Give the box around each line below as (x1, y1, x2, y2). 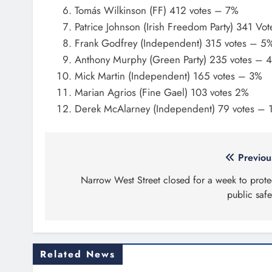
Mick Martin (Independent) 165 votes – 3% (74, 68, 262, 83)
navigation (56, 172, 128, 194)
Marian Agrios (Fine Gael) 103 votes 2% (74, 84, 249, 100)
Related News (40, 247, 115, 262)
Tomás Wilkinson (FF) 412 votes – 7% (74, 2, 239, 18)
